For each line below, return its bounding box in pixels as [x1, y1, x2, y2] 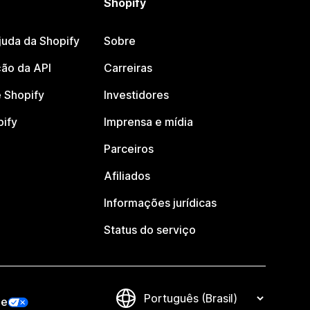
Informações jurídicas [104, 196, 217, 210]
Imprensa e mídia [104, 115, 194, 129]
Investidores [104, 88, 170, 102]
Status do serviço [104, 223, 197, 237]
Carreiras [104, 61, 153, 75]
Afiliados [104, 169, 151, 183]
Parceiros [104, 142, 154, 156]
